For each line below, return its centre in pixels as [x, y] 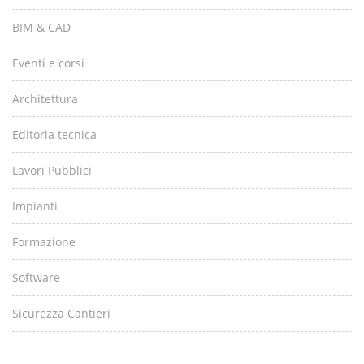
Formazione [44, 242]
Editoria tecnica [54, 134]
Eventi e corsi [48, 63]
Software [36, 277]
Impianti [35, 206]
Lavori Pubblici [52, 170]
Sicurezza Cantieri [61, 313]
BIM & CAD [41, 27]
